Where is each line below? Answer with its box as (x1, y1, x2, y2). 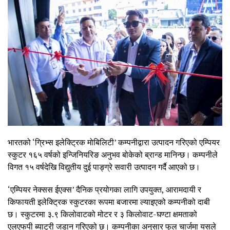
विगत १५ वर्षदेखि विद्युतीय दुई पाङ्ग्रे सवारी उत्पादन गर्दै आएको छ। (8, 161, 200, 172)
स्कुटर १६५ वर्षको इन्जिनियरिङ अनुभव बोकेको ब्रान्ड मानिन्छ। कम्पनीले (8, 148, 218, 160)
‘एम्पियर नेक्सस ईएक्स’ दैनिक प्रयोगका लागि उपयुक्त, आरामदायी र (8, 183, 201, 195)
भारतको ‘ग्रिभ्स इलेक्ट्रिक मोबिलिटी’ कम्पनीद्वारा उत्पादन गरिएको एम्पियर (8, 136, 220, 148)
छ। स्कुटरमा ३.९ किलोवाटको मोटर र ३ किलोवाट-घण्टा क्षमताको (8, 208, 197, 220)
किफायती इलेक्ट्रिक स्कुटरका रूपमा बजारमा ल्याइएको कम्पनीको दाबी (8, 196, 210, 207)
